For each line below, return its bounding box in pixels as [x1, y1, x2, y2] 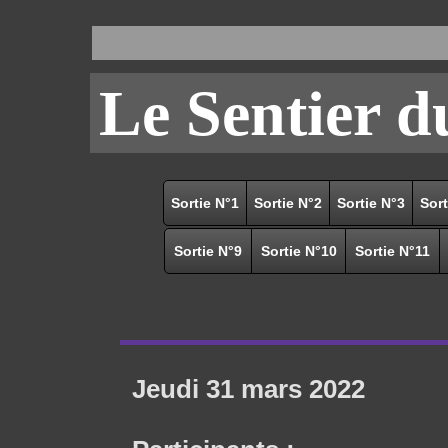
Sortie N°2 [254, 195, 322, 211]
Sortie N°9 [174, 243, 242, 259]
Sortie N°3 [337, 195, 405, 211]
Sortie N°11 [355, 243, 430, 259]
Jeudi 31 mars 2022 [132, 374, 365, 404]
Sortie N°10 [260, 243, 337, 259]
